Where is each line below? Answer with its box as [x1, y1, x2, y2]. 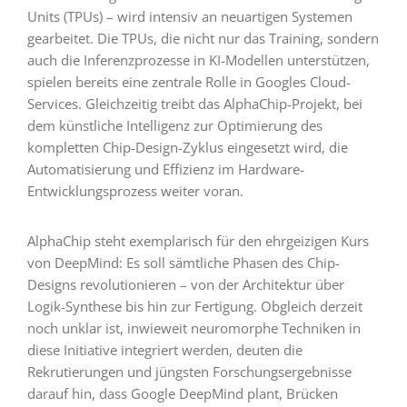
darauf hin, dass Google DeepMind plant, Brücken [26, 383, 338, 402]
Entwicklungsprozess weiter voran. [26, 181, 243, 200]
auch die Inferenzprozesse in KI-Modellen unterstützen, [26, 50, 370, 69]
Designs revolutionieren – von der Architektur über [26, 274, 344, 293]
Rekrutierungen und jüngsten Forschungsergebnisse [26, 362, 352, 381]
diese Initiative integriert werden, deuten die [26, 340, 303, 359]
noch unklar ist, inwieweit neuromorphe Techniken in [26, 318, 361, 337]
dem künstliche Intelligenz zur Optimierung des [26, 115, 323, 134]
